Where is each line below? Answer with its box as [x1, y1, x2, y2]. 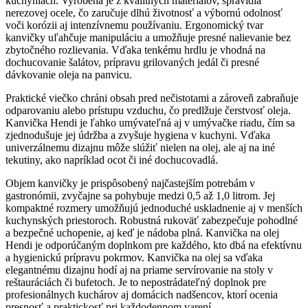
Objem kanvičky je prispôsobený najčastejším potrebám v [5, 177, 255, 190]
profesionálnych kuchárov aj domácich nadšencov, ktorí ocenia [5, 289, 278, 301]
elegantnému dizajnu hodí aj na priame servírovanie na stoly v [5, 264, 273, 276]
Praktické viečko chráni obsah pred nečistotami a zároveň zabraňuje [5, 92, 298, 104]
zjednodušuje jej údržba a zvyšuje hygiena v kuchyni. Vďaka [5, 129, 270, 142]
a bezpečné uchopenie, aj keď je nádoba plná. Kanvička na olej [5, 227, 279, 239]
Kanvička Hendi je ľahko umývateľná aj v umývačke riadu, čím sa [5, 117, 295, 129]
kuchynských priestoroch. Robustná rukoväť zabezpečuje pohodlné [5, 214, 298, 227]
